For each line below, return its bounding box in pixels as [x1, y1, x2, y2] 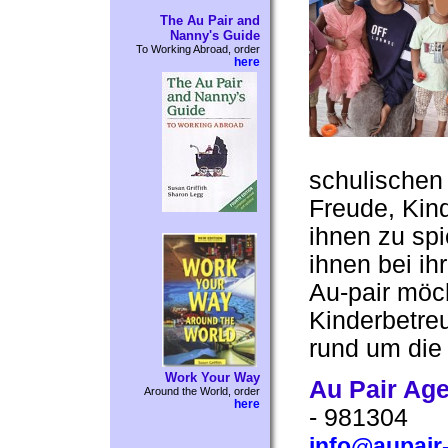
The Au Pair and [160, 13, 260, 28]
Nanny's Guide [170, 28, 260, 43]
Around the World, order [144, 385, 260, 398]
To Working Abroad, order [136, 43, 260, 55]
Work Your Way [165, 370, 260, 386]
